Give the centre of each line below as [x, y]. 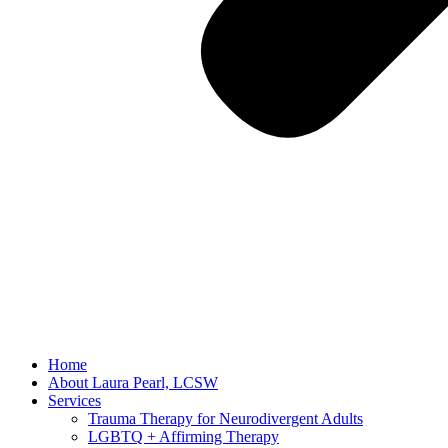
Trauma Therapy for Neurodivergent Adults [225, 418]
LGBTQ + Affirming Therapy [183, 436]
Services [74, 400]
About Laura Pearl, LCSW [133, 382]
